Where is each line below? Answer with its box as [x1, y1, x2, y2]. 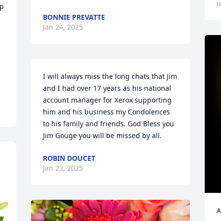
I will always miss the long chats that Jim [43, 72, 178, 81]
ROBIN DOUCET [43, 153, 96, 163]
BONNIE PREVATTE [43, 12, 106, 22]
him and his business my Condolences [43, 107, 171, 116]
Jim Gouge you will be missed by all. [43, 131, 162, 140]
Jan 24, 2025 [43, 22, 83, 32]
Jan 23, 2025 [43, 163, 83, 173]
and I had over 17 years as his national [43, 83, 172, 93]
